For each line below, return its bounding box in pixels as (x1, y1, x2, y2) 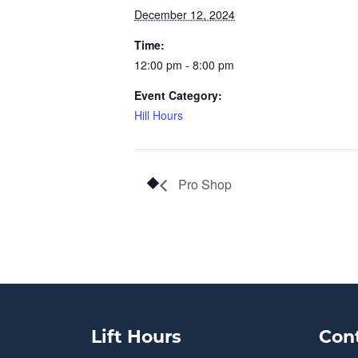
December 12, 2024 (134, 6, 235, 22)
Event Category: (134, 87, 222, 103)
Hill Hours (134, 107, 183, 123)
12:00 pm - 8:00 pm (134, 57, 234, 73)
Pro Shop (175, 175, 232, 194)
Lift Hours (91, 329, 181, 348)
